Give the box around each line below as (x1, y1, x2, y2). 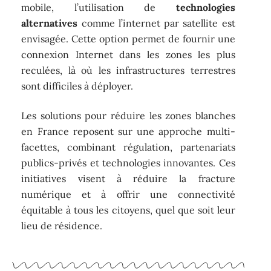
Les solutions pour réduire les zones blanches (21, 109, 235, 122)
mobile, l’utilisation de (21, 1, 176, 14)
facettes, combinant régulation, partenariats (21, 140, 235, 153)
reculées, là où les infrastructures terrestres (21, 64, 235, 77)
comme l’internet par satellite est (77, 17, 235, 30)
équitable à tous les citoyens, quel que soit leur (21, 203, 235, 216)
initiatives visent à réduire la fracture (21, 172, 235, 184)
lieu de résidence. (21, 219, 103, 232)
